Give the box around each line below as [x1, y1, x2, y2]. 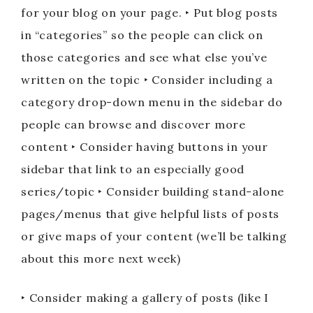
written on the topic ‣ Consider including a [21, 73, 273, 87]
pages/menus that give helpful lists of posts [21, 207, 280, 221]
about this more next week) [21, 252, 181, 265]
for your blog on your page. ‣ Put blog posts [21, 6, 279, 20]
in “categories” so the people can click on [21, 28, 263, 42]
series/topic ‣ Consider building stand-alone [21, 184, 285, 198]
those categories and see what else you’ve [21, 50, 268, 64]
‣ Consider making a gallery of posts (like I [21, 291, 270, 305]
